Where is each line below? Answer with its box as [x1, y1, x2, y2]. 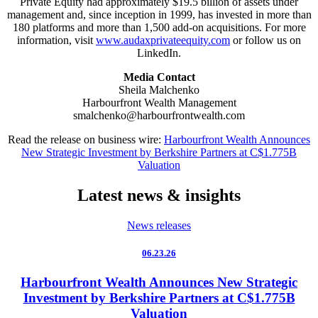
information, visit [17, 34, 96, 47]
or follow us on [230, 34, 301, 47]
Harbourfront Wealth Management [82, 97, 236, 109]
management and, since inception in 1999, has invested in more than [6, 9, 312, 21]
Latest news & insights [77, 185, 241, 204]
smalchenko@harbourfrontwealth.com [73, 109, 245, 122]
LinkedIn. [137, 47, 181, 60]
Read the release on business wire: [8, 133, 164, 146]
